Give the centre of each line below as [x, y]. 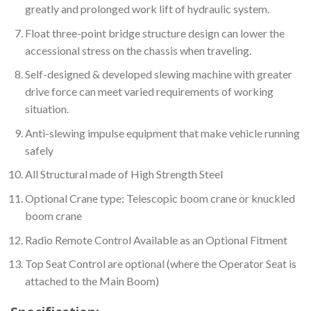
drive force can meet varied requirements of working [149, 92]
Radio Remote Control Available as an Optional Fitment [156, 239]
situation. [47, 109]
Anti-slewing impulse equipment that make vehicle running [162, 133]
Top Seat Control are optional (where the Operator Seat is [160, 264]
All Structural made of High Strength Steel [124, 174]
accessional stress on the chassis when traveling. [138, 50]
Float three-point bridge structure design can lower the [154, 33]
